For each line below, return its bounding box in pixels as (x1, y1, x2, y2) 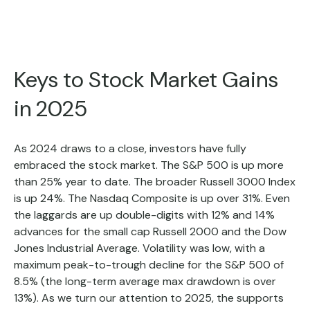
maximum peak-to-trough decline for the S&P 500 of (14, 257, 284, 272)
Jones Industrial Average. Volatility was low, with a (14, 241, 265, 255)
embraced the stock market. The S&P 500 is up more (14, 158, 284, 172)
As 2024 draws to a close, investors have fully (14, 141, 246, 156)
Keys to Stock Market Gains (14, 65, 278, 94)
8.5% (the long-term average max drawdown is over (14, 274, 276, 289)
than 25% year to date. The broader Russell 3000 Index (14, 174, 295, 189)
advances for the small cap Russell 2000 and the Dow (14, 224, 286, 239)
